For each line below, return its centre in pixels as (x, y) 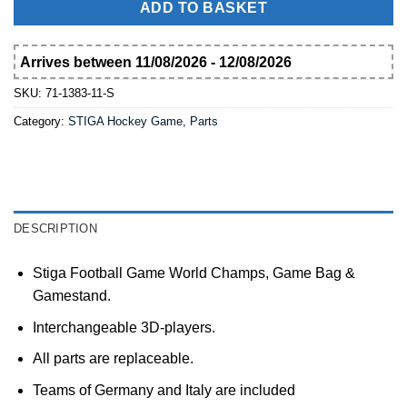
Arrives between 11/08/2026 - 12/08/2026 (155, 62)
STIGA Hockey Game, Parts (143, 122)
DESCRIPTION (55, 228)
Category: (41, 122)
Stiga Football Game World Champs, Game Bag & (194, 273)
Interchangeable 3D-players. (124, 327)
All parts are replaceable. (113, 359)
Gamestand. (71, 295)
